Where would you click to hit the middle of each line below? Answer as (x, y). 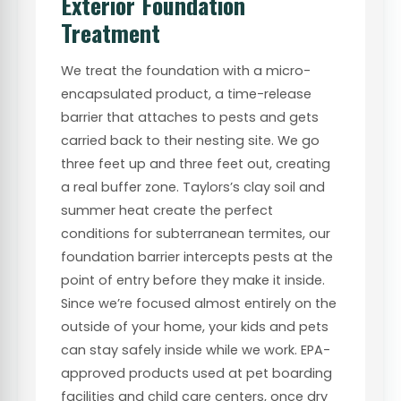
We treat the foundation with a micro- (186, 70)
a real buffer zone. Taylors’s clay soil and (193, 187)
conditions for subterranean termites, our (196, 233)
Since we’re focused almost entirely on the (199, 303)
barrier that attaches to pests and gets (190, 117)
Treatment (111, 32)
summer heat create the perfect (167, 210)
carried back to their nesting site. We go (190, 140)
